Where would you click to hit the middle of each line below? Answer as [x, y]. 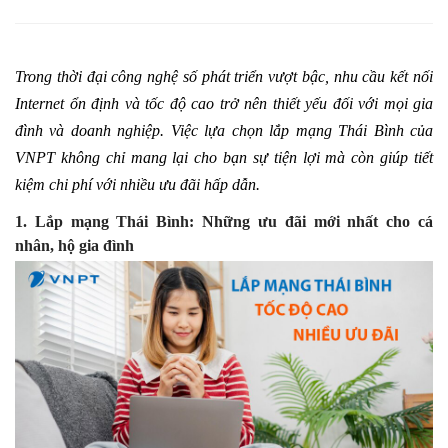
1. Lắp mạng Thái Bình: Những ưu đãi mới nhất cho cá [224, 221]
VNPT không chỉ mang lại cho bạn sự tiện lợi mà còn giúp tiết [224, 157]
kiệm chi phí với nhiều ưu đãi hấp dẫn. [137, 184]
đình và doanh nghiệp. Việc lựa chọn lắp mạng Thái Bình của [224, 130]
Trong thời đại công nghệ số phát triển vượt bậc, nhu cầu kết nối [224, 76]
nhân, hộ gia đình [74, 245]
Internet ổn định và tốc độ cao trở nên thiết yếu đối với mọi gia [224, 103]
